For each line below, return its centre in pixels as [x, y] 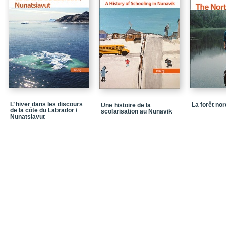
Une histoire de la [126, 105]
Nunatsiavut [27, 117]
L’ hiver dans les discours [46, 104]
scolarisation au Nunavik [136, 111]
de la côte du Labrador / [44, 110]
